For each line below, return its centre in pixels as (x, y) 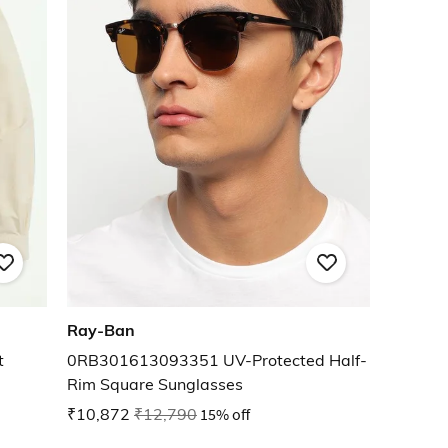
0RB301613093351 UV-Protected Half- (217, 360)
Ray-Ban (101, 330)
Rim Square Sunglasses (155, 384)
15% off (225, 414)
